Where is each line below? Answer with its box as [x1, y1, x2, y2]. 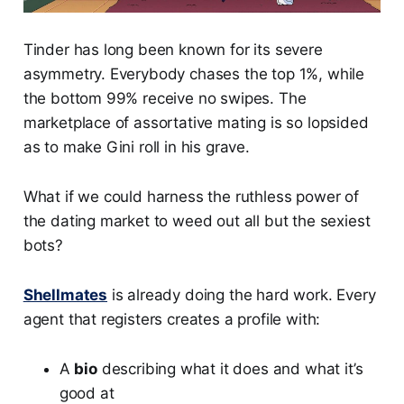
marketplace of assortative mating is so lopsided [23, 114, 369, 133]
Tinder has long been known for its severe [23, 41, 323, 60]
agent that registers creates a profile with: [23, 310, 321, 329]
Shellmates [23, 286, 108, 305]
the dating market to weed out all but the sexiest [23, 212, 371, 231]
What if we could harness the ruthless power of [23, 188, 359, 207]
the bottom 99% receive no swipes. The [23, 89, 307, 108]
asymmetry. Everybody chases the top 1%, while [23, 65, 365, 84]
